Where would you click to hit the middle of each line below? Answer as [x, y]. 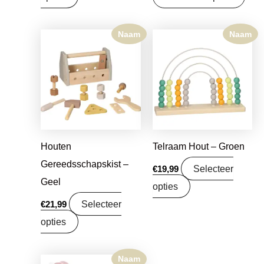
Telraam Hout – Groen [198, 146]
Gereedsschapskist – [85, 164]
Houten [56, 146]
